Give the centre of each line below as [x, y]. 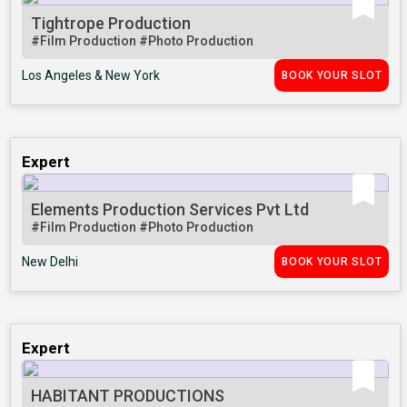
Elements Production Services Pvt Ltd [170, 210]
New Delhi [50, 262]
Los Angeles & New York [91, 76]
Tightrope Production [111, 24]
